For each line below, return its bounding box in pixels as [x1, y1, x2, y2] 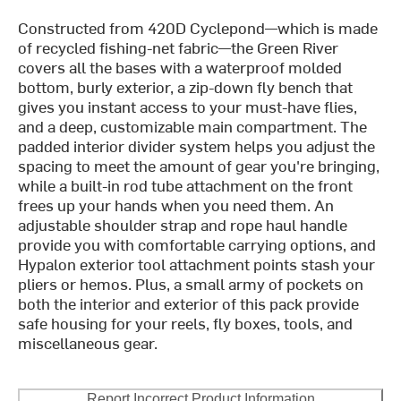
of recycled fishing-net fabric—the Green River [18, 36, 339, 59]
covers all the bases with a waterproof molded [18, 55, 343, 79]
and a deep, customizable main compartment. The [18, 115, 368, 138]
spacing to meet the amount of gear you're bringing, [18, 154, 380, 177]
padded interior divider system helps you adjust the [18, 134, 376, 158]
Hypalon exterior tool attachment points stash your [18, 252, 376, 276]
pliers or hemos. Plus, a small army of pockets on [18, 272, 364, 295]
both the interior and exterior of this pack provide [18, 292, 360, 315]
